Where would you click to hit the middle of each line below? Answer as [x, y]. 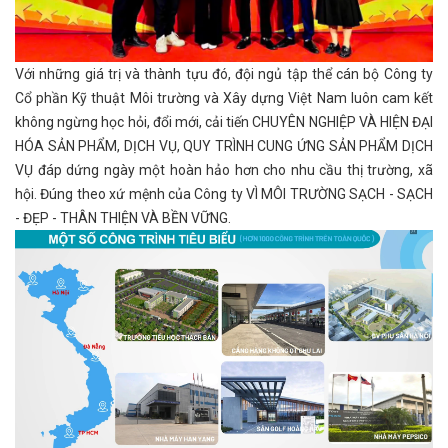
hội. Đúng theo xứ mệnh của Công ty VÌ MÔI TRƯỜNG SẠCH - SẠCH [224, 194]
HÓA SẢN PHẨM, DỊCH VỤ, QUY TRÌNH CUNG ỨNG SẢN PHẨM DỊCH [224, 146]
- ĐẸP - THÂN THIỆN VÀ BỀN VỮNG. [123, 218]
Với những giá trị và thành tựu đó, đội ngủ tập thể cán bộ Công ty [224, 74]
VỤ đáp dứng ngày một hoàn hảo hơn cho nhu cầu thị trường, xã [224, 170]
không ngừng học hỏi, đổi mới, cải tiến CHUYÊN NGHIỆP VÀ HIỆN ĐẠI [224, 122]
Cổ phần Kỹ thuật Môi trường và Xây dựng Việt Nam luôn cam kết [224, 98]
